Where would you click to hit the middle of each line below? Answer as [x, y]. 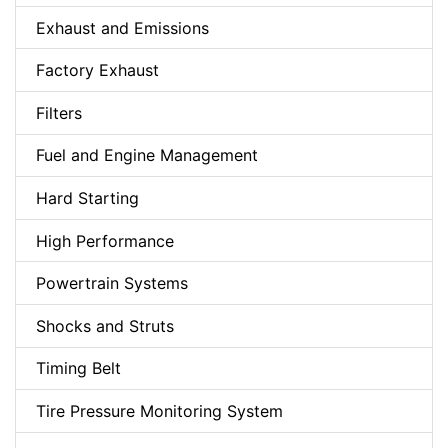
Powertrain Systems [112, 283]
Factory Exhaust [97, 70]
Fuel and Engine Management [147, 155]
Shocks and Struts [105, 325]
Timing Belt [78, 368]
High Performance [105, 240]
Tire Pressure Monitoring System [159, 410]
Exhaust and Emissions [122, 27]
